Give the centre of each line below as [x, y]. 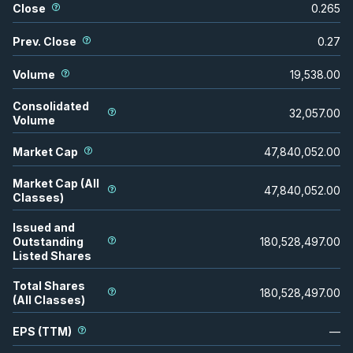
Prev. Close [45, 41]
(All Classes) [49, 299]
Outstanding [48, 241]
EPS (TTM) [42, 331]
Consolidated [51, 106]
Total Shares [49, 285]
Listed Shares [52, 255]
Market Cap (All [56, 183]
